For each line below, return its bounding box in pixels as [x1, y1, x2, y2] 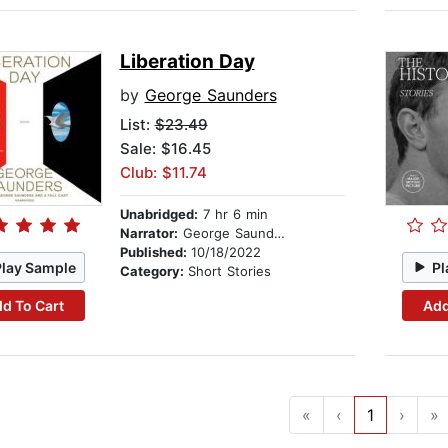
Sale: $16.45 [119, 139, 211, 159]
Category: [119, 263, 188, 280]
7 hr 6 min [197, 206, 268, 223]
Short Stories [187, 263, 271, 280]
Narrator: [119, 225, 178, 242]
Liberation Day [119, 50, 255, 74]
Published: [119, 244, 191, 261]
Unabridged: [119, 206, 198, 223]
